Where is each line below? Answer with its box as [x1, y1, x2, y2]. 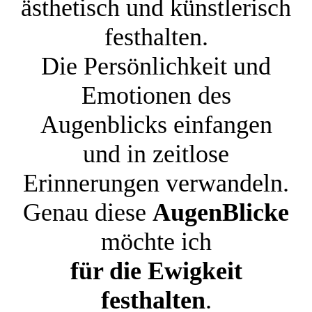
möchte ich [100, 228, 212, 256]
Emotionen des [81, 81, 231, 109]
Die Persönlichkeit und [41, 52, 271, 80]
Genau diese [23, 198, 153, 226]
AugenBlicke [153, 198, 289, 226]
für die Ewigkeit [70, 257, 242, 285]
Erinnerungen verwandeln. [23, 169, 289, 197]
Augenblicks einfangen [40, 111, 272, 139]
